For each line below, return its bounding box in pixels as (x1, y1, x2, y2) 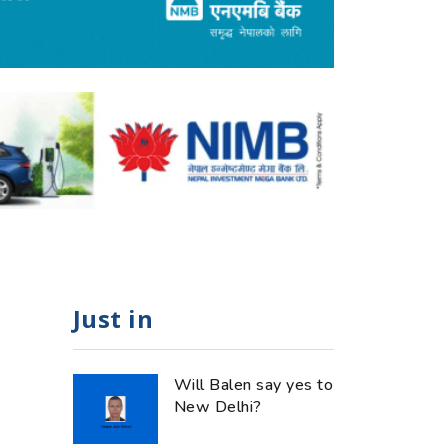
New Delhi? (174, 395, 262, 418)
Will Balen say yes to (174, 373, 334, 396)
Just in (73, 301, 154, 335)
